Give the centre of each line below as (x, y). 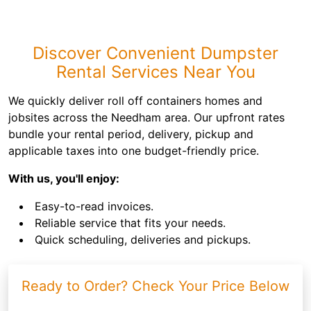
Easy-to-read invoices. (94, 206)
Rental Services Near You (155, 72)
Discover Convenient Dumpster (155, 53)
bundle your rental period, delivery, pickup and (131, 134)
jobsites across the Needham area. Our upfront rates (146, 117)
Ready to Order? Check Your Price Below (155, 286)
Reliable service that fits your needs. (130, 223)
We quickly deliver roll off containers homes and (135, 101)
